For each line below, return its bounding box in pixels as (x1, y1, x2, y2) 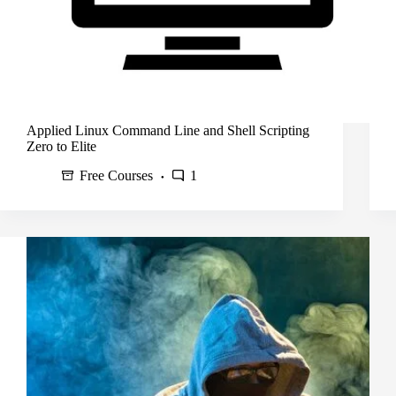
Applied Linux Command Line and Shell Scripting (27, 123, 309, 139)
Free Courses (80, 168, 153, 184)
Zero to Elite (27, 139, 96, 155)
